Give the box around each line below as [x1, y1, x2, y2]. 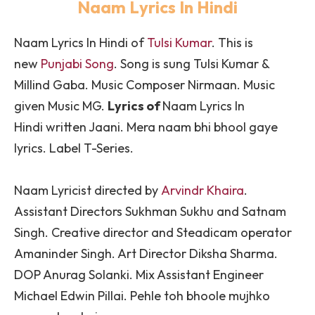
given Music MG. [14, 98, 108, 115]
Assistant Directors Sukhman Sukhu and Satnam [14, 203, 286, 220]
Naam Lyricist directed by [14, 182, 161, 199]
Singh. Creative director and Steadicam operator [14, 224, 292, 241]
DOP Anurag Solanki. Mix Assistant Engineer [14, 266, 264, 283]
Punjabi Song [41, 56, 114, 72]
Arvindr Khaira [161, 182, 244, 199]
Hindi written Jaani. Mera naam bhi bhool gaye [14, 119, 278, 136]
